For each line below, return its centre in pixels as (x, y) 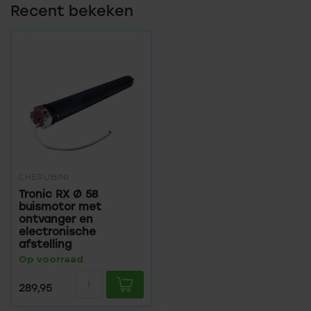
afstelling (45, 244)
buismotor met (60, 207)
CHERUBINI (44, 177)
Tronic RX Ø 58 (58, 194)
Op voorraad (51, 259)
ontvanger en (56, 219)
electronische (57, 232)
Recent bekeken (72, 11)
